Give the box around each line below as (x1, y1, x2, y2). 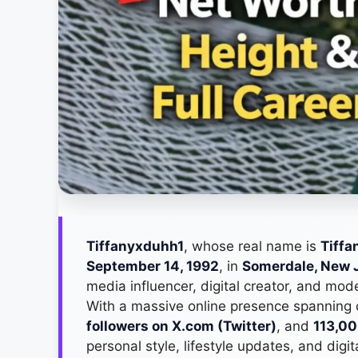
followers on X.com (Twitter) (86, 317, 276, 334)
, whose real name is (184, 237, 320, 254)
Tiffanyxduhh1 (86, 237, 184, 254)
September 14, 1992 (86, 257, 219, 274)
